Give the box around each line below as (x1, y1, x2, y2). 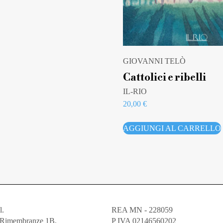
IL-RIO (122, 87, 147, 96)
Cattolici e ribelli (122, 71, 206, 84)
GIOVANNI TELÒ (122, 57, 186, 66)
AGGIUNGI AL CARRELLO (122, 123, 221, 132)
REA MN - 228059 (111, 206, 173, 215)
